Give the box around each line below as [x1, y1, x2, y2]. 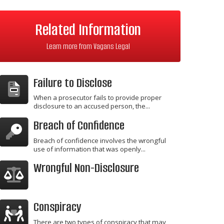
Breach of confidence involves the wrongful [33, 135, 166, 145]
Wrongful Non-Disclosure [33, 159, 139, 176]
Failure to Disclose [33, 74, 112, 91]
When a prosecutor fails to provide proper [33, 93, 161, 102]
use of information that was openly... [33, 144, 145, 153]
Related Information [35, 18, 141, 40]
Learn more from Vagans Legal [46, 41, 130, 52]
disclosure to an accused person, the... [33, 101, 150, 111]
